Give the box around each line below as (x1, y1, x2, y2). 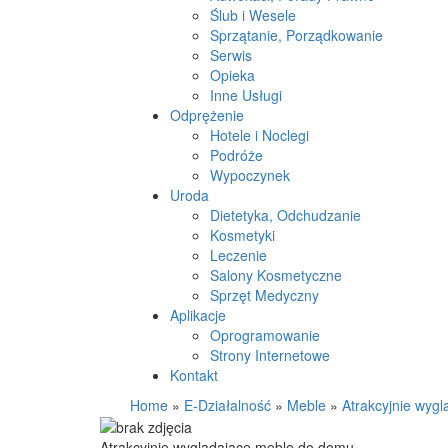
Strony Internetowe (210, 345, 330, 365)
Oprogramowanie (210, 325, 320, 345)
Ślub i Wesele (210, 5, 296, 25)
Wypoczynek (210, 165, 290, 185)
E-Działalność (184, 395, 271, 415)
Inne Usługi (210, 85, 282, 105)
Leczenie (210, 245, 267, 265)
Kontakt (170, 365, 218, 385)
